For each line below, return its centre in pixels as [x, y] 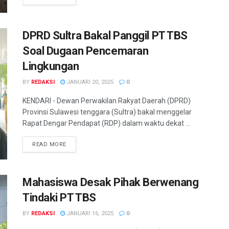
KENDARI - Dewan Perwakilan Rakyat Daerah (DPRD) [107, 100]
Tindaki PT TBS [59, 197]
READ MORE [49, 144]
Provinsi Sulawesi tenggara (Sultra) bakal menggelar [107, 112]
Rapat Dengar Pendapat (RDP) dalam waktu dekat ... [106, 123]
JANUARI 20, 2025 [89, 82]
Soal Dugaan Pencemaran [86, 51]
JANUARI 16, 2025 [89, 213]
